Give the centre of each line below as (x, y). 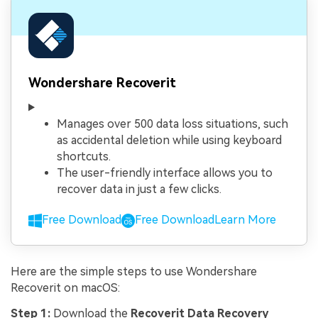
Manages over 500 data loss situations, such (172, 124)
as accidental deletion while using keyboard (169, 141)
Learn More (246, 219)
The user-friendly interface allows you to (165, 173)
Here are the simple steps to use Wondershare (134, 272)
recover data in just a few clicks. (139, 190)
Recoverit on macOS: (65, 288)
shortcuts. (84, 157)
